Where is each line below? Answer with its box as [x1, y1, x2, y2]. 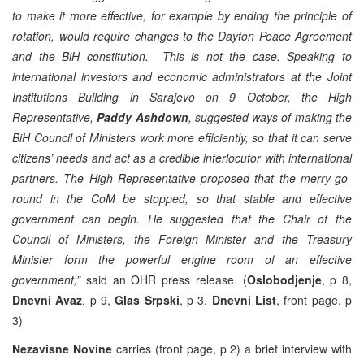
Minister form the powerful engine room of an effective [12, 250, 352, 267]
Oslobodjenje [246, 271, 322, 288]
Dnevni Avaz [12, 291, 83, 308]
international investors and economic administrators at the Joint [12, 67, 352, 84]
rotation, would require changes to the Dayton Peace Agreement [12, 27, 352, 44]
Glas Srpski [115, 291, 180, 308]
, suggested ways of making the [188, 108, 353, 125]
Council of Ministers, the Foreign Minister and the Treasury [12, 230, 352, 247]
